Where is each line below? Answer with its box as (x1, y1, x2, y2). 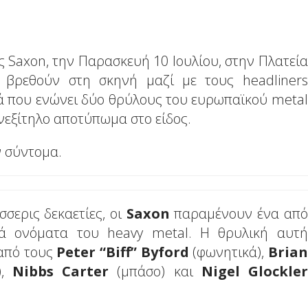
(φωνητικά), (188, 243, 268, 262)
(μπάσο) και (109, 262, 201, 281)
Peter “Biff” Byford (56, 243, 189, 262)
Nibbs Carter (12, 262, 109, 281)
